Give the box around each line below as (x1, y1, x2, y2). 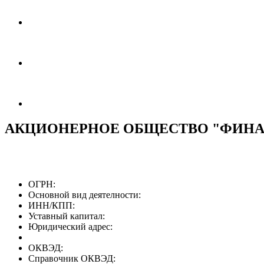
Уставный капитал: (28, 210, 105, 221)
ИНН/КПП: (28, 200, 75, 210)
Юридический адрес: (28, 221, 113, 232)
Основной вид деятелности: (28, 189, 141, 200)
